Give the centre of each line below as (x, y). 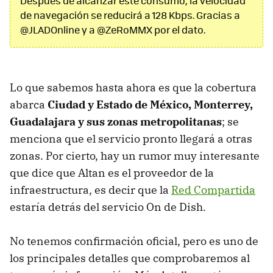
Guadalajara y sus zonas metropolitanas (116, 122)
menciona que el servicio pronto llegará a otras (131, 139)
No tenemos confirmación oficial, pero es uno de (134, 241)
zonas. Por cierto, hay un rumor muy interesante (135, 156)
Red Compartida (213, 190)
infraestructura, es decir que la (90, 190)
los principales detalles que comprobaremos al (130, 258)
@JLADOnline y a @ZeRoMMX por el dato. (113, 30)
